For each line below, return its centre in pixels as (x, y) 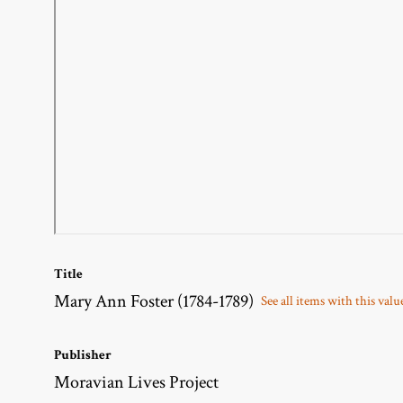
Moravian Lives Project (136, 382)
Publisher (83, 354)
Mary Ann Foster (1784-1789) (154, 301)
